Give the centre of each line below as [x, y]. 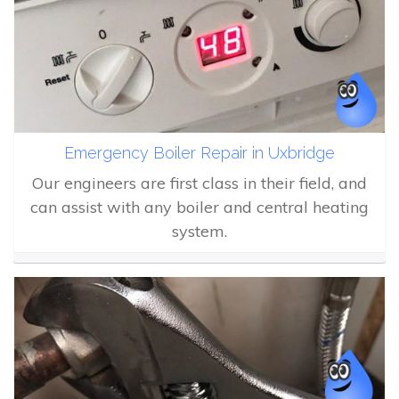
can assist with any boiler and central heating [199, 208]
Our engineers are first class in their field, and [199, 183]
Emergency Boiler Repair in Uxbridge [199, 153]
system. [199, 232]
